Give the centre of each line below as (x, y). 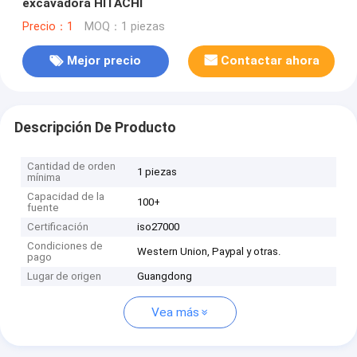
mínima (44, 178)
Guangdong (165, 277)
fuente (43, 208)
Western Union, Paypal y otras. (209, 252)
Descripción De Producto (95, 127)
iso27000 (159, 227)
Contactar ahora (271, 61)
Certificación (58, 227)
